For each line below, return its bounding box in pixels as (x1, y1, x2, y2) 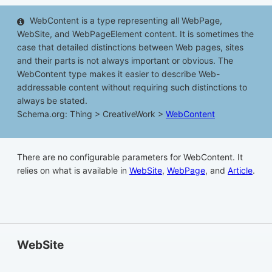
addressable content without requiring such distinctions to (17, 82, 247, 93)
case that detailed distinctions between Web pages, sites (17, 42, 243, 53)
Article (228, 165, 253, 176)
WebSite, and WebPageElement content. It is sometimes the (17, 29, 254, 39)
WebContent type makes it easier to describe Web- (17, 69, 220, 80)
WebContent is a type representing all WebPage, (30, 15, 222, 26)
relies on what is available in (17, 165, 129, 176)
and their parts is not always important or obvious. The (17, 55, 233, 66)
